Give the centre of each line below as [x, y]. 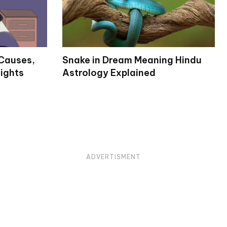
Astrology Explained [109, 73]
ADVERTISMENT [113, 157]
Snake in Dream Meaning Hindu [132, 60]
